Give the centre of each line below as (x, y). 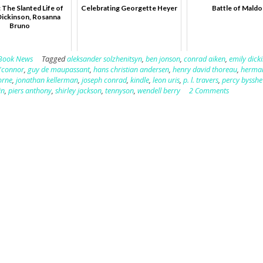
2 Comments (209, 90)
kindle (140, 80)
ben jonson (163, 59)
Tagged (55, 59)
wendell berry (159, 90)
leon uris (166, 80)
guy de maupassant (59, 69)
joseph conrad (104, 80)
